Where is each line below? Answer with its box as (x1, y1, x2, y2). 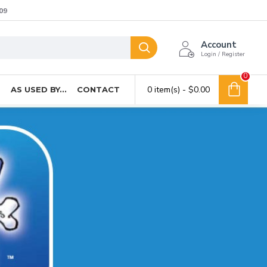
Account (201, 39, 237, 51)
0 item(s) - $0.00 (147, 84, 210, 95)
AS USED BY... (11, 84, 67, 94)
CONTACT (77, 84, 120, 94)
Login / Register (201, 50, 245, 58)
